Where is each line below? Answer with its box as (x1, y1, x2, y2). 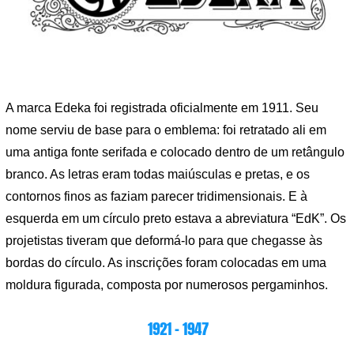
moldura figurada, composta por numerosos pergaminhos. (6, 278, 328, 292)
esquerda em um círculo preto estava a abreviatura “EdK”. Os (6, 212, 346, 226)
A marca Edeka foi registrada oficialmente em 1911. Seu (6, 101, 318, 115)
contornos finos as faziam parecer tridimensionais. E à (6, 190, 307, 204)
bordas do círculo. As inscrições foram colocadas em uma (6, 256, 326, 270)
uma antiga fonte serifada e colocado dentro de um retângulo (6, 145, 345, 160)
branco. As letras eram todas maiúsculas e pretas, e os (6, 168, 310, 182)
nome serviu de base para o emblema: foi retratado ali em (6, 123, 326, 137)
